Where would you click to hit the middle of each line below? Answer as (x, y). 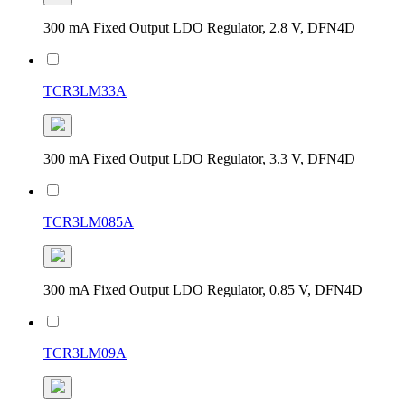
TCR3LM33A (85, 90)
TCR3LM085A (89, 221)
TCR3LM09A (85, 353)
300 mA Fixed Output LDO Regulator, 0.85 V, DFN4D (203, 289)
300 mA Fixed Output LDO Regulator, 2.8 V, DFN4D (199, 27)
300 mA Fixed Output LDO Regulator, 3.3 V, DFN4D (199, 158)
